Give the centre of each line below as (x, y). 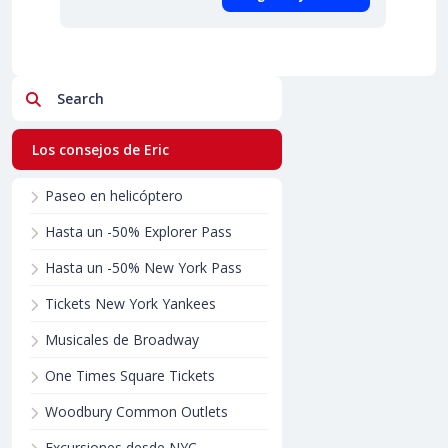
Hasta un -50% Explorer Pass (138, 231)
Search (65, 97)
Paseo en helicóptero (114, 195)
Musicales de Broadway (122, 339)
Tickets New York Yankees (130, 303)
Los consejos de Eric (100, 149)
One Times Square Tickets (130, 375)
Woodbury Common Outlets (136, 411)
